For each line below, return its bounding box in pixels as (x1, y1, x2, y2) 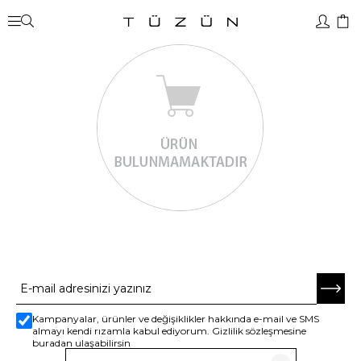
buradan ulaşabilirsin (32, 337, 131, 349)
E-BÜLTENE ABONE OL (94, 245, 267, 263)
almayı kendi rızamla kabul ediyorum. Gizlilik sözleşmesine (32, 325, 306, 337)
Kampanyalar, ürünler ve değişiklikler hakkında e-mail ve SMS (32, 313, 319, 325)
